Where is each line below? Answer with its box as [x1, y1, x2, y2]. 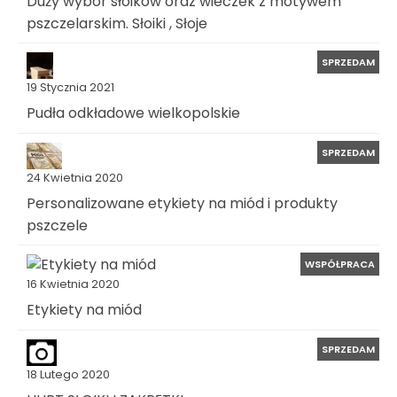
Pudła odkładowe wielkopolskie [27, 102, 240, 123]
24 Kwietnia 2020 [27, 169, 123, 185]
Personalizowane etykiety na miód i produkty [27, 192, 338, 214]
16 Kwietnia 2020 [27, 276, 120, 292]
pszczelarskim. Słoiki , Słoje [27, 12, 207, 34]
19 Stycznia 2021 [27, 80, 114, 96]
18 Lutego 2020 [27, 366, 110, 382]
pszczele [27, 214, 88, 236]
